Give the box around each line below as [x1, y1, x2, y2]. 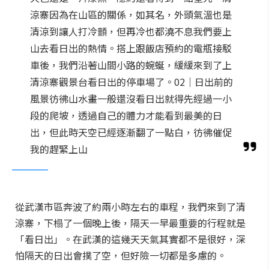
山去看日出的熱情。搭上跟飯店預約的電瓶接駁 [30, 41, 232, 55]
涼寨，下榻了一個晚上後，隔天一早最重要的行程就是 [15, 216, 246, 230]
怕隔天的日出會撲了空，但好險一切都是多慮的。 [15, 248, 226, 262]
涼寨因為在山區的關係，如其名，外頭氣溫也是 [30, 7, 232, 22]
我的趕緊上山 [30, 142, 88, 156]
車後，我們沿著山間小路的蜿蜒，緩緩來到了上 [30, 58, 232, 72]
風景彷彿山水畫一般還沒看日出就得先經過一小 [30, 91, 232, 106]
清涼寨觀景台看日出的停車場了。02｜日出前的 [30, 74, 233, 89]
